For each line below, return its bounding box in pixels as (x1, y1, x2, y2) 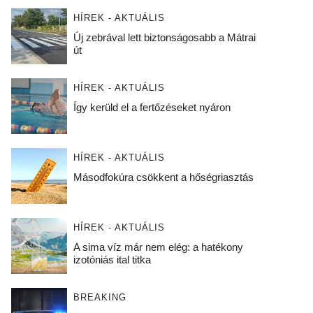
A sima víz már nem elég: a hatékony (73, 241, 243, 253)
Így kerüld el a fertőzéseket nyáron (73, 101, 231, 113)
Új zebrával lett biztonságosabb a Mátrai (73, 31, 256, 43)
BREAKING (73, 292, 126, 303)
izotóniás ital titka (73, 254, 151, 265)
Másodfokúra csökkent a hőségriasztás (73, 171, 254, 183)
